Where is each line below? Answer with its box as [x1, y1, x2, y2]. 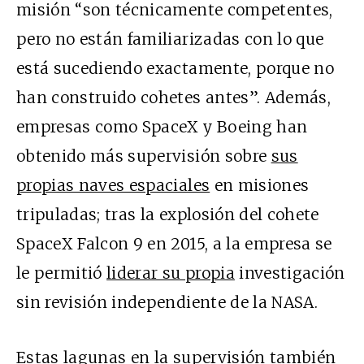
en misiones [210, 175, 310, 196]
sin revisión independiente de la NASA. [16, 292, 318, 313]
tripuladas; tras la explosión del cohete [16, 205, 319, 225]
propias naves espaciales [16, 175, 210, 196]
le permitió [16, 263, 107, 284]
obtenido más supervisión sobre [16, 146, 271, 167]
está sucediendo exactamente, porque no [16, 58, 334, 79]
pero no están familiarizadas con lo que [16, 29, 324, 50]
